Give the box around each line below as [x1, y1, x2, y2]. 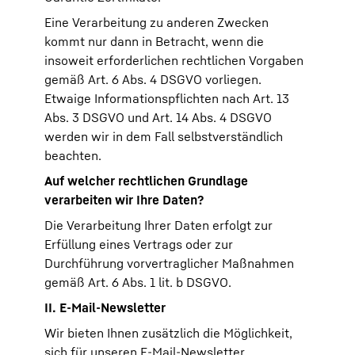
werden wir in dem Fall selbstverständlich [44, 128, 283, 144]
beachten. [44, 147, 101, 163]
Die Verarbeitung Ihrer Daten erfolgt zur [44, 217, 273, 233]
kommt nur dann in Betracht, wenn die [44, 33, 264, 49]
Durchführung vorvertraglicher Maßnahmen [44, 255, 294, 271]
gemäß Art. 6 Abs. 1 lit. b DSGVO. [44, 274, 231, 290]
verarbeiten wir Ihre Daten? [44, 192, 204, 208]
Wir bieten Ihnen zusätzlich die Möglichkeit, [44, 325, 292, 341]
